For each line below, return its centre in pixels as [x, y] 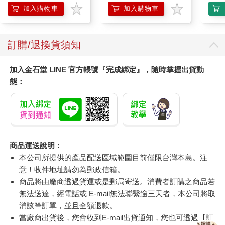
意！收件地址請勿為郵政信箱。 [72, 170]
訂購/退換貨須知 [44, 45]
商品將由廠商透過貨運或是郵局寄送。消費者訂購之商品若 [117, 182]
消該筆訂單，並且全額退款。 [68, 206]
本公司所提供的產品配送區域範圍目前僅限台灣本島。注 [114, 158]
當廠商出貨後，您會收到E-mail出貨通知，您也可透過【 [113, 218]
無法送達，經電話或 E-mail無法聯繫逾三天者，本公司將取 [118, 194]
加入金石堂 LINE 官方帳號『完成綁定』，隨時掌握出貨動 [106, 70]
